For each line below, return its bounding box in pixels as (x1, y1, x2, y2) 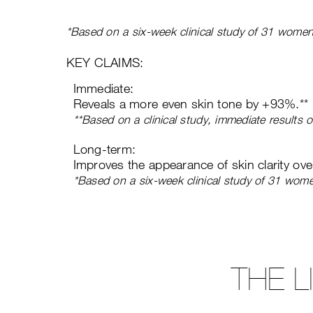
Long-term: (73, 141, 136, 156)
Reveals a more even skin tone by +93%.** (73, 96, 309, 111)
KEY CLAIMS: (66, 54, 144, 70)
